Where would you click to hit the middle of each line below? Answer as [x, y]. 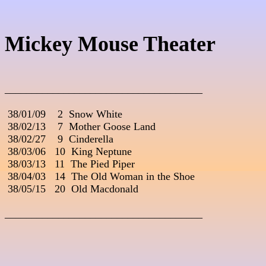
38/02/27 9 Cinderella [59, 139]
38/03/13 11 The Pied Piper [70, 164]
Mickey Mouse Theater [110, 44]
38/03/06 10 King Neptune [68, 152]
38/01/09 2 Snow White [64, 114]
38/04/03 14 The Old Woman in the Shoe [100, 177]
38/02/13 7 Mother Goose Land [80, 127]
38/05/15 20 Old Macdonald [72, 189]
